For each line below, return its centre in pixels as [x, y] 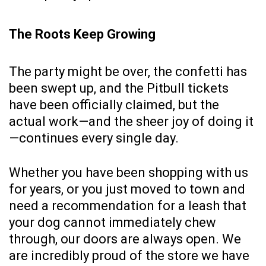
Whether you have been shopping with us [129, 173]
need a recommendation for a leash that [128, 206]
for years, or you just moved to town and [127, 189]
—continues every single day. [94, 138]
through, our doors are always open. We [125, 239]
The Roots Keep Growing [82, 34]
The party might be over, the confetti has [128, 72]
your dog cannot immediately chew [113, 223]
